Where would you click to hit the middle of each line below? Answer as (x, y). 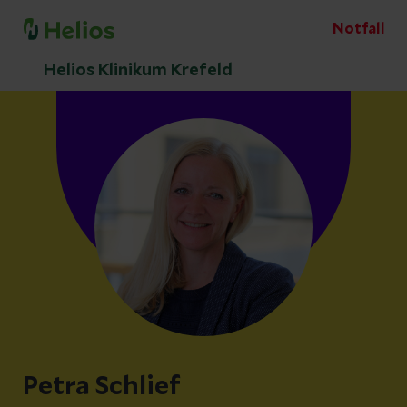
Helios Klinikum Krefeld (138, 71)
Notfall (359, 29)
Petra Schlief (102, 387)
